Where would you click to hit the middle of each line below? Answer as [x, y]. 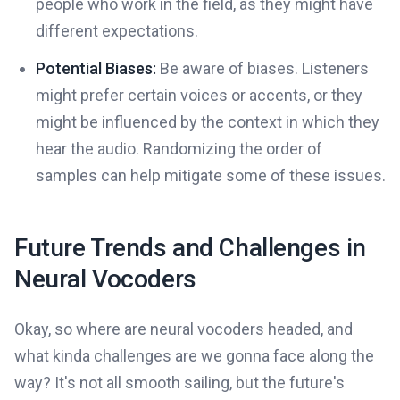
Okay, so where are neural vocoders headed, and [183, 329]
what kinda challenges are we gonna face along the [194, 356]
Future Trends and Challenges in [190, 248]
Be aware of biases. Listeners [262, 69]
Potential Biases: [96, 69]
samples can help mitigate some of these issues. [211, 176]
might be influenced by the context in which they [208, 122]
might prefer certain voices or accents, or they [199, 96]
